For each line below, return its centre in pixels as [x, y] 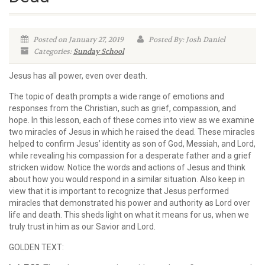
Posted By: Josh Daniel [186, 40]
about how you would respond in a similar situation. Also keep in [127, 179]
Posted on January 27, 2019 [77, 40]
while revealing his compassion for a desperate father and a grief [130, 156]
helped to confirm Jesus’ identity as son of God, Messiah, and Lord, [132, 144]
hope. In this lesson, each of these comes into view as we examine [132, 120]
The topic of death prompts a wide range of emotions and [117, 96]
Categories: [53, 51]
